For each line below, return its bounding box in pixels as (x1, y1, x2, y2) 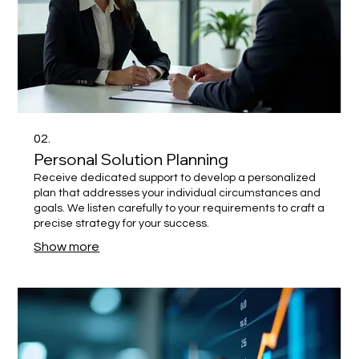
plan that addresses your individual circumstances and (34, 187, 321, 199)
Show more (34, 240, 100, 253)
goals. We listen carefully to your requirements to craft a (34, 202, 325, 214)
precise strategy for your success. (34, 217, 210, 229)
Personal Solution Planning (34, 148, 229, 169)
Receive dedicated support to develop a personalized (34, 171, 317, 184)
